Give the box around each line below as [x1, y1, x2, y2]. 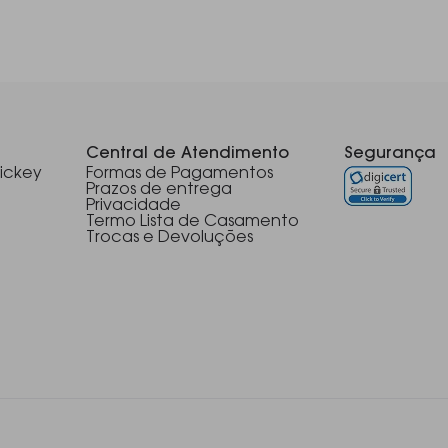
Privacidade [86, 198, 182, 214]
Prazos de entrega [86, 182, 233, 198]
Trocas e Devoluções [86, 230, 254, 246]
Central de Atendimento [86, 146, 290, 162]
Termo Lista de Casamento [86, 214, 300, 230]
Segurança [344, 146, 436, 162]
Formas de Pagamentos [86, 166, 274, 182]
